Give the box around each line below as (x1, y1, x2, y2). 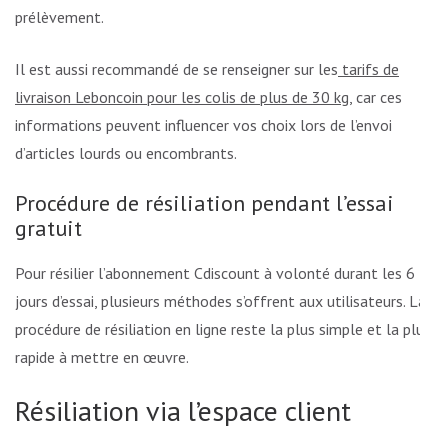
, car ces (349, 87, 402, 108)
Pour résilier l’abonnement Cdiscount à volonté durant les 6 (15, 263, 415, 284)
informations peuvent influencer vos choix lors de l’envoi (15, 115, 392, 136)
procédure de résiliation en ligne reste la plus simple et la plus (15, 319, 431, 340)
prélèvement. (15, 7, 104, 28)
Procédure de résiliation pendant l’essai (15, 189, 394, 218)
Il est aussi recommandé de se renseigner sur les (15, 59, 338, 80)
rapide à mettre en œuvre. (15, 347, 189, 368)
